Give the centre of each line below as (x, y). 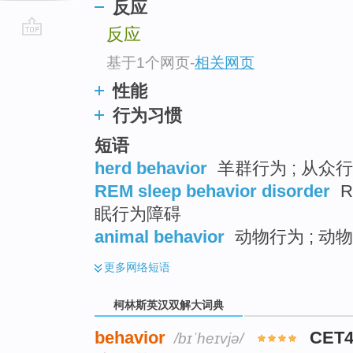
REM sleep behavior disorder (212, 191)
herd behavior (151, 169)
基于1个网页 (148, 62)
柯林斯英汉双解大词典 (169, 305)
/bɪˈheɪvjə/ (209, 339)
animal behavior (160, 237)
